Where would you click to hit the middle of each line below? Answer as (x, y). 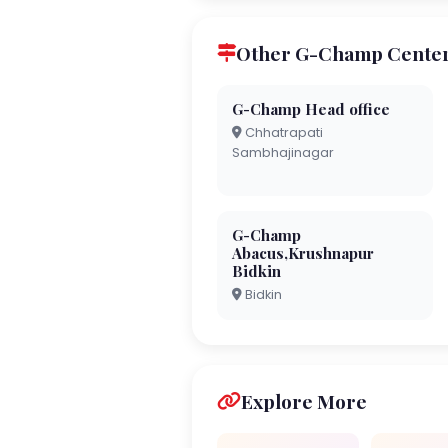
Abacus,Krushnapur (303, 252)
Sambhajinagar (283, 152)
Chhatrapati (282, 132)
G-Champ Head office (311, 108)
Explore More (304, 400)
